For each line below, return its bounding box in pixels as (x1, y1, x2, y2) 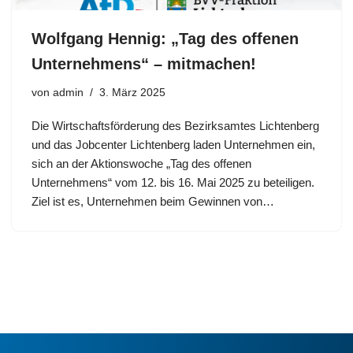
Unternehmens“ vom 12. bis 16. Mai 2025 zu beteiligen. (32, 175, 314, 189)
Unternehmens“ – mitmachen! (32, 54, 256, 72)
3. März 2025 (99, 86, 165, 98)
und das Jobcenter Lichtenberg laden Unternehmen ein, (32, 137, 315, 151)
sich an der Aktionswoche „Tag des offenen (32, 156, 251, 170)
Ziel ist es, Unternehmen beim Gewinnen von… (32, 194, 277, 208)
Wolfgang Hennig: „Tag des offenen (32, 29, 299, 47)
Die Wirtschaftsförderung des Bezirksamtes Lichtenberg (32, 118, 319, 132)
